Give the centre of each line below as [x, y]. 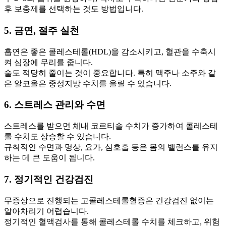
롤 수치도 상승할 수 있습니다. [58, 137]
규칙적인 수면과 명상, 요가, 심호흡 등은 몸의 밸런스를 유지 [111, 147]
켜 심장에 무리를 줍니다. [48, 62]
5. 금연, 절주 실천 [42, 31]
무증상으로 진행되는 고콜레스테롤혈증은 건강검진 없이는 [109, 200]
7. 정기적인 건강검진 [49, 179]
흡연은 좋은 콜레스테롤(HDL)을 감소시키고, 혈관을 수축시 [110, 51]
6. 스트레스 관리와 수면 [55, 105]
